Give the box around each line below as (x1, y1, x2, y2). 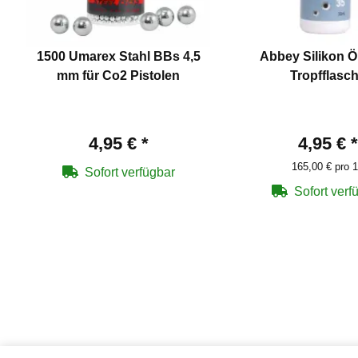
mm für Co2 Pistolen (57, 69, 180, 82)
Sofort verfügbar (84, 165, 175, 179)
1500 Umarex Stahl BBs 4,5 (36, 50, 201, 63)
